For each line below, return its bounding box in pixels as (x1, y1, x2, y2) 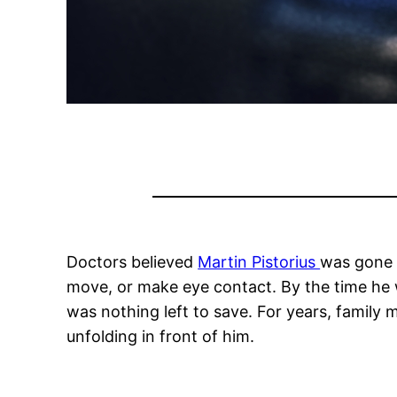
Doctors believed (66, 252, 198, 271)
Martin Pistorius (198, 252, 321, 271)
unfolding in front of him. (66, 326, 255, 346)
